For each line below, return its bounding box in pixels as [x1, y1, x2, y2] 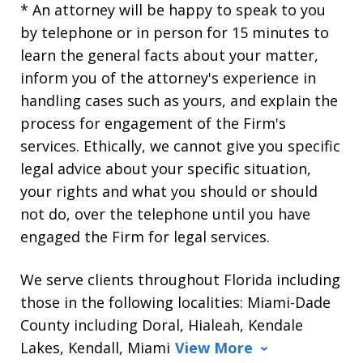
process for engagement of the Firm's [20, 113, 286, 133]
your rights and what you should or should [20, 181, 318, 201]
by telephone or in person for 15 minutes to [20, 22, 329, 42]
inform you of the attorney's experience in [20, 67, 316, 88]
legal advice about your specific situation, [20, 158, 311, 178]
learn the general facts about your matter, [20, 45, 318, 65]
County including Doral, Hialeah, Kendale [20, 314, 303, 335]
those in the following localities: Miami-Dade [20, 292, 331, 312]
